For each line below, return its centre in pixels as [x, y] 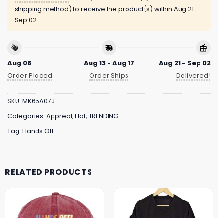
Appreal [59, 116]
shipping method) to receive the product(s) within [94, 9]
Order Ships [109, 76]
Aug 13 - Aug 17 [109, 63]
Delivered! [193, 76]
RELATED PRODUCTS [49, 172]
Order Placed [30, 76]
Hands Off [38, 131]
